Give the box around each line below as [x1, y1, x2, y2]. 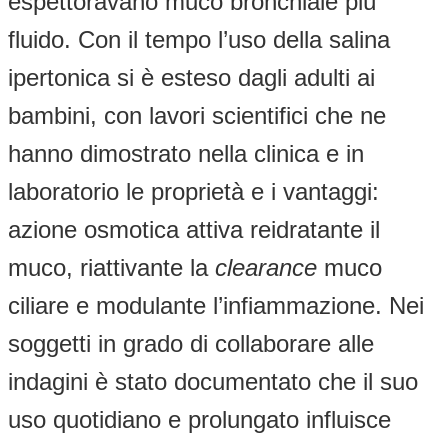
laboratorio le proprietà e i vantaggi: [8, 177, 379, 205]
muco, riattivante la [8, 253, 215, 281]
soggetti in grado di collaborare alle [8, 329, 374, 357]
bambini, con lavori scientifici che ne [8, 101, 386, 129]
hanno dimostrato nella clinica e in [8, 139, 364, 167]
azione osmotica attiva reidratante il [8, 215, 380, 243]
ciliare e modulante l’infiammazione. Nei [8, 291, 424, 319]
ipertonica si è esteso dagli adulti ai [8, 63, 375, 91]
